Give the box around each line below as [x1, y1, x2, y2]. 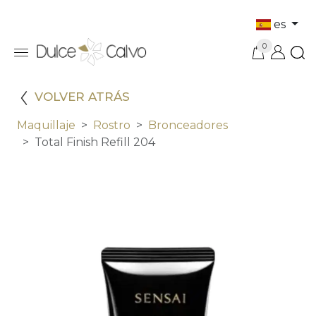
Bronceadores [148, 119, 228, 133]
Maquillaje [17, 119, 75, 133]
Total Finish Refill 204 [35, 135, 155, 150]
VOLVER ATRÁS [35, 90, 130, 104]
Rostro [93, 119, 130, 133]
